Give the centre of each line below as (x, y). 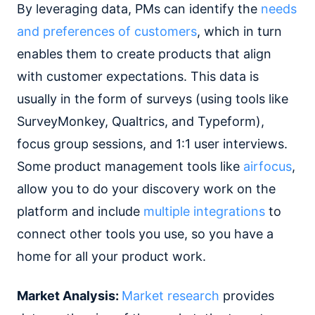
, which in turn (239, 31)
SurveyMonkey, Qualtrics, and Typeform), (141, 121)
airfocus (268, 166)
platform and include (80, 211)
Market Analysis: (69, 295)
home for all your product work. (111, 256)
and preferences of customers (107, 31)
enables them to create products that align (144, 53)
